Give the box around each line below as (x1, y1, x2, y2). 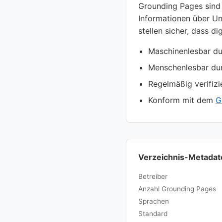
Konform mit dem (148, 95, 216, 106)
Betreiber (138, 172, 167, 181)
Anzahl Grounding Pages (138, 185, 216, 193)
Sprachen (138, 197, 169, 206)
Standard (138, 210, 167, 218)
